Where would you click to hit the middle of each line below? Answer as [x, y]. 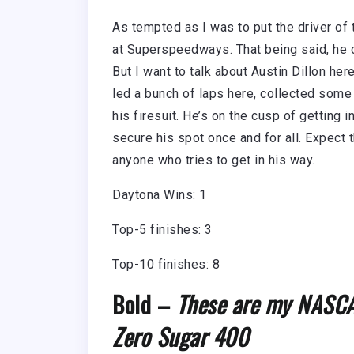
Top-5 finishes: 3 [162, 230]
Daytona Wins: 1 [160, 195]
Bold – [144, 305]
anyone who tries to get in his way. [215, 160]
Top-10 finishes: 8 [166, 265]
